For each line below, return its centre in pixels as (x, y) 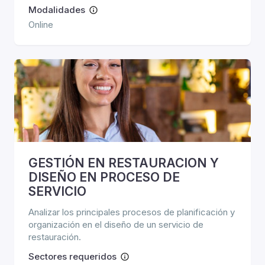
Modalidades (57, 10)
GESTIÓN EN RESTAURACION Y (124, 163)
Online (41, 25)
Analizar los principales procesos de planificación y (132, 212)
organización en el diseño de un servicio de (116, 224)
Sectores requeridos (72, 256)
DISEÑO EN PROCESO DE (104, 177)
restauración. (55, 237)
